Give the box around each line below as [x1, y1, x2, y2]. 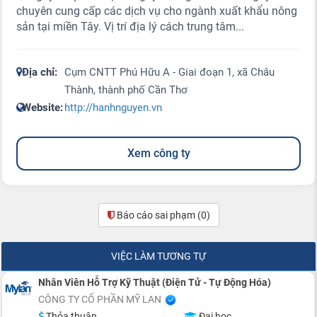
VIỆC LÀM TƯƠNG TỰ [111, 250, 206, 262]
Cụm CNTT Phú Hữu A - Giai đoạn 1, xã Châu [64, 65, 275, 79]
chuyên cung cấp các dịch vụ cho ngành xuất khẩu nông [16, 4, 297, 18]
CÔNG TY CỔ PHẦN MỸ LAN [38, 293, 161, 305]
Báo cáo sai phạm [116, 209, 197, 221]
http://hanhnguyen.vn [64, 100, 162, 114]
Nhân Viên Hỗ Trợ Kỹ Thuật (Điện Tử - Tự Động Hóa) [38, 276, 271, 288]
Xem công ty [127, 146, 190, 160]
